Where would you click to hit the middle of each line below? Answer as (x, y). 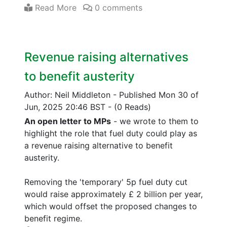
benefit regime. (53, 218)
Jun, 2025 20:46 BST (66, 107)
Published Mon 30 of (159, 94)
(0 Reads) (133, 107)
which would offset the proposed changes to (111, 206)
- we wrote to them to (155, 121)
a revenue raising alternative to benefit (99, 145)
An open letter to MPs (68, 121)
